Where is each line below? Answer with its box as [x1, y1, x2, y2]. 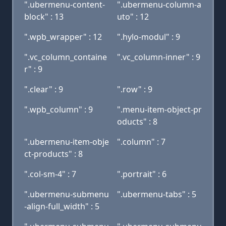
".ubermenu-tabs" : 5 [117, 189, 196, 200]
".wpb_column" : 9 [24, 104, 93, 115]
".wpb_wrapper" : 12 [24, 31, 102, 42]
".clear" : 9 [24, 84, 63, 95]
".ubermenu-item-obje [24, 136, 109, 147]
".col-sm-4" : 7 [24, 168, 76, 180]
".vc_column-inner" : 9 [117, 51, 200, 63]
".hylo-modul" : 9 [117, 31, 180, 42]
